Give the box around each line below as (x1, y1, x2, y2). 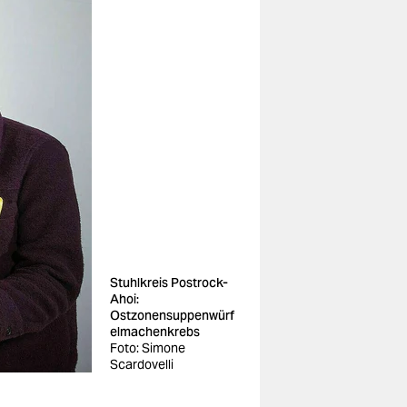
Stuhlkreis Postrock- (110, 274, 228, 291)
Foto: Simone (110, 340, 185, 356)
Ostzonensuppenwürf (110, 307, 234, 323)
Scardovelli (110, 356, 174, 372)
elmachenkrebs (110, 323, 200, 340)
